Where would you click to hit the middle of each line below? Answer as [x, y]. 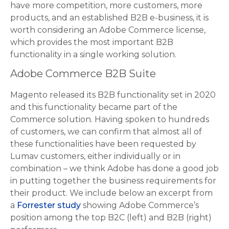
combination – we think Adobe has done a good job [114, 169]
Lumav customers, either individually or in [95, 156]
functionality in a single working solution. [93, 55]
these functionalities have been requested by [103, 144]
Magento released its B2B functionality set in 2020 [113, 95]
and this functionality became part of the [94, 107]
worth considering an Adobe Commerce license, [108, 30]
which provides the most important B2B [92, 42]
